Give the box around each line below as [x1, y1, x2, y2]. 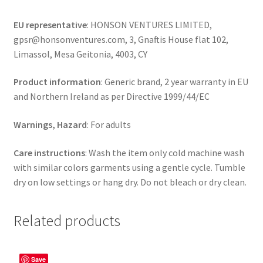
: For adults [86, 119, 131, 131]
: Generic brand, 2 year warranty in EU [100, 76, 248, 88]
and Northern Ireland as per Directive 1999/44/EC [13, 90, 210, 103]
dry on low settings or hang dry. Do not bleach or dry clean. [13, 176, 247, 188]
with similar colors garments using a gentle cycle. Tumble [13, 161, 245, 173]
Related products [13, 211, 120, 231]
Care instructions [13, 146, 85, 159]
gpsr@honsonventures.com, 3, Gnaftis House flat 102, [13, 33, 228, 45]
